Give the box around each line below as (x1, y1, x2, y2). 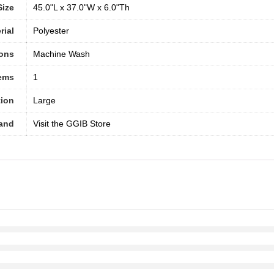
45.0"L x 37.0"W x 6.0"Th (33, 2, 130, 13)
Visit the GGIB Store (33, 119, 111, 129)
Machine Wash (33, 49, 90, 59)
